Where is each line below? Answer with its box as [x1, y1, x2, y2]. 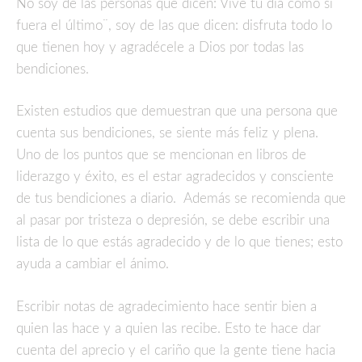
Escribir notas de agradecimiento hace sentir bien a [16, 299, 317, 314]
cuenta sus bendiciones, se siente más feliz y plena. [16, 126, 318, 141]
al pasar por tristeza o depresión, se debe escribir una [16, 213, 330, 228]
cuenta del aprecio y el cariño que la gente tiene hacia [16, 343, 335, 357]
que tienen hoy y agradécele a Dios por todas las [16, 40, 304, 54]
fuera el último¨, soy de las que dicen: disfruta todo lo [16, 18, 332, 32]
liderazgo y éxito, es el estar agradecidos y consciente [16, 170, 334, 184]
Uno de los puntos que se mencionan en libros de [16, 148, 306, 162]
